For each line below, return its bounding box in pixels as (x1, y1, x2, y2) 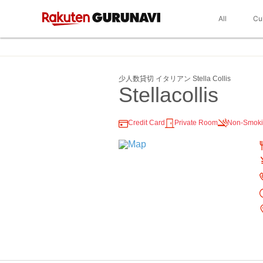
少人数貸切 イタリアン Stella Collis (119, 75, 231, 83)
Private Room (174, 119, 218, 127)
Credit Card (128, 119, 165, 127)
